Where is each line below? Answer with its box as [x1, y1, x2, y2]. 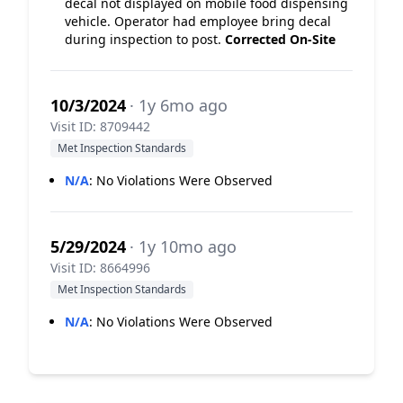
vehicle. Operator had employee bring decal [65, 13, 331, 30]
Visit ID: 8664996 [50, 259, 150, 276]
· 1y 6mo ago [130, 94, 228, 116]
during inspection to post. [65, 31, 225, 48]
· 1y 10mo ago [130, 236, 237, 257]
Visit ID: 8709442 [50, 118, 150, 135]
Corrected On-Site [225, 31, 336, 48]
